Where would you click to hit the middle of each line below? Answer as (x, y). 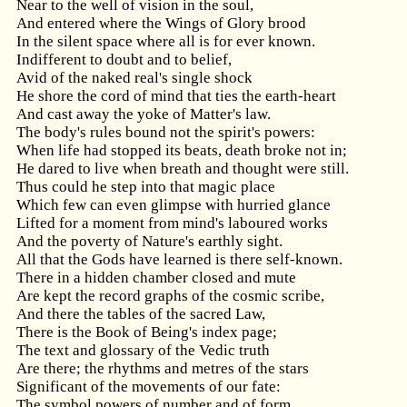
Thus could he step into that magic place (146, 187)
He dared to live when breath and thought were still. (183, 169)
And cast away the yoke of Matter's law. (144, 114)
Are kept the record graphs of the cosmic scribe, (170, 296)
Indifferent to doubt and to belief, (124, 60)
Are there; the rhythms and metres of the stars (163, 368)
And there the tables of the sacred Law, (141, 314)
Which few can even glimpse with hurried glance (174, 205)
